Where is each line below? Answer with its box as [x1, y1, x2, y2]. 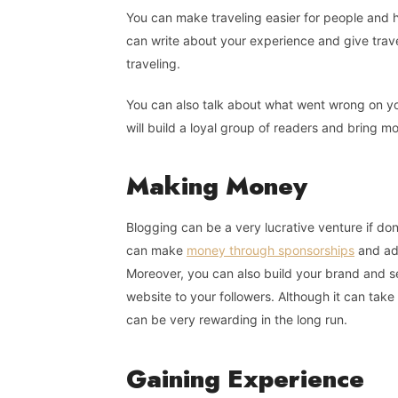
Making [126, 168, 226, 205]
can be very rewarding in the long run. [126, 312, 347, 328]
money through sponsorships [187, 243, 354, 259]
